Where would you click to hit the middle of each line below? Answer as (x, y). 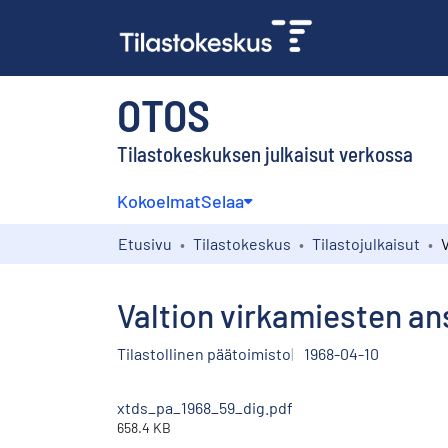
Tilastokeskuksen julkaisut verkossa (265, 153)
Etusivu (145, 243)
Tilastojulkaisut (366, 243)
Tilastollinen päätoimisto (204, 353)
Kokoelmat (159, 200)
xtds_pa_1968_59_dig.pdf (205, 407)
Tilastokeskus (242, 243)
